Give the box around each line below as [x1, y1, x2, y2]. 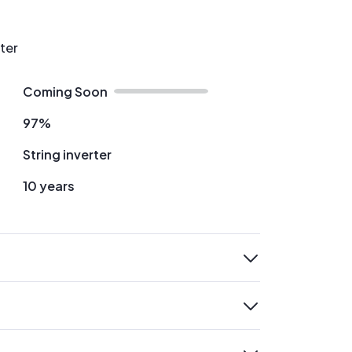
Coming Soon [22, 83, 108, 100]
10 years [22, 178, 75, 194]
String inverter [22, 146, 112, 163]
